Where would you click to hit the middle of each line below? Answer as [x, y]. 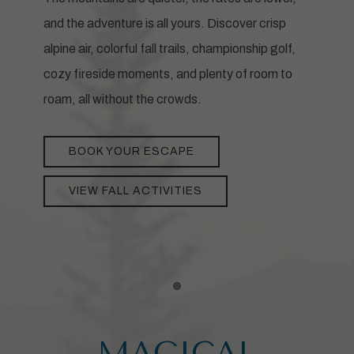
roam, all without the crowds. [122, 100]
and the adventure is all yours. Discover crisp [165, 24]
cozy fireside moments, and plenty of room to [168, 74]
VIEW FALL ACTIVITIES [136, 191]
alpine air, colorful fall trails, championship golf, [169, 49]
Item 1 [198, 296]
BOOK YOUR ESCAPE [132, 152]
